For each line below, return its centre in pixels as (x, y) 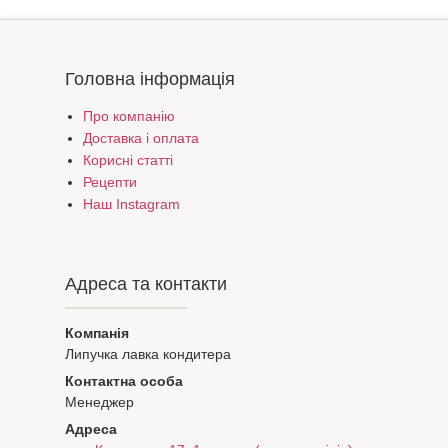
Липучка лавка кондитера (148, 354)
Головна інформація (150, 79)
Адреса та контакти (146, 284)
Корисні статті (128, 160)
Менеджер (99, 402)
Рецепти (110, 182)
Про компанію (129, 116)
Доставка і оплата (141, 138)
